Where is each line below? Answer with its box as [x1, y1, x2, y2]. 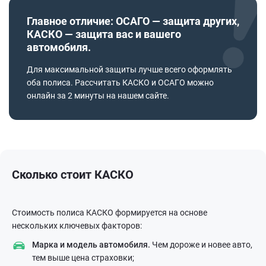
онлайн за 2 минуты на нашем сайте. [27, 91, 169, 101]
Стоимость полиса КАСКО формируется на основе [12, 208, 207, 218]
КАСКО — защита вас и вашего [27, 28, 181, 41]
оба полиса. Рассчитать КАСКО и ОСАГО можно [27, 78, 214, 88]
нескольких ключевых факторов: [12, 221, 142, 231]
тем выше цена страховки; [32, 253, 134, 263]
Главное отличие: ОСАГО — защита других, [27, 15, 239, 28]
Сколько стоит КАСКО [12, 167, 134, 182]
